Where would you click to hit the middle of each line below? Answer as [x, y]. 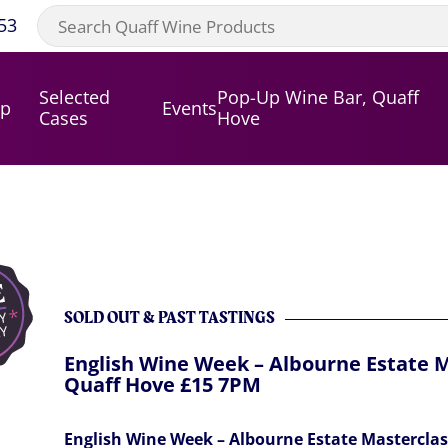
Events [190, 107]
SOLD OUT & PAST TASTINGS [169, 318]
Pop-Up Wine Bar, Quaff [318, 97]
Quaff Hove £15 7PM [162, 385]
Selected [74, 97]
